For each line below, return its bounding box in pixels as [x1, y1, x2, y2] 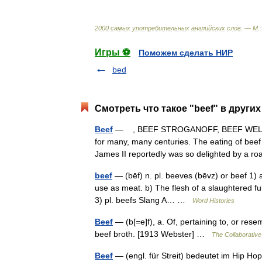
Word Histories [192, 197, 235, 204]
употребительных [132, 25, 189, 32]
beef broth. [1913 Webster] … [95, 229, 212, 239]
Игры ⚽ [95, 47, 130, 57]
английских [191, 25, 225, 32]
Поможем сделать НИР [139, 48, 233, 57]
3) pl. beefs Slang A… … [95, 195, 192, 205]
